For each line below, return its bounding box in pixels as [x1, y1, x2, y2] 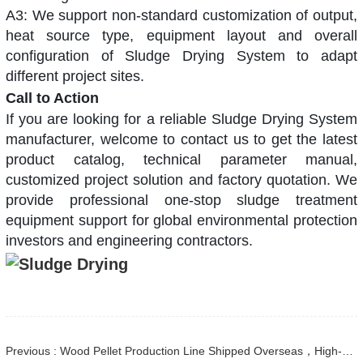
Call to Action [6, 90, 103, 107]
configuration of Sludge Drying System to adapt [6, 48, 357, 65]
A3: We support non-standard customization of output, [6, 7, 357, 24]
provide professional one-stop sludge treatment [6, 192, 357, 209]
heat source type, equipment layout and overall [6, 28, 357, 45]
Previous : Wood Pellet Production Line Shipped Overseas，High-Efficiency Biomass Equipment [342, 344, 353, 357]
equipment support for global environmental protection [6, 212, 357, 229]
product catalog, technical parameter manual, [6, 152, 357, 169]
